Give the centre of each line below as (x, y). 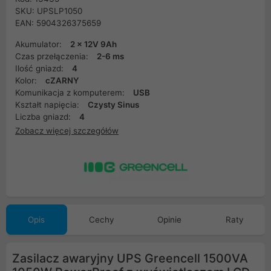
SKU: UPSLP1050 (49, 11)
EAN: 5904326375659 (58, 23)
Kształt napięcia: (48, 105)
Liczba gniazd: (44, 117)
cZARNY (62, 80)
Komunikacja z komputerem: (71, 93)
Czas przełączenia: (53, 56)
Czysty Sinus (113, 105)
